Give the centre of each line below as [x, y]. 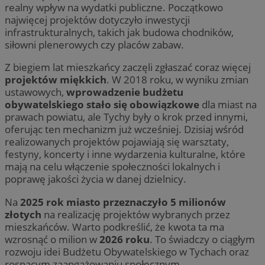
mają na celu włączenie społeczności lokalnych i [112, 167]
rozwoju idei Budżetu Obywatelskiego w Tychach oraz [127, 251]
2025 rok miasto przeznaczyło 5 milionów [123, 202]
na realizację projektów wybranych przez [136, 214]
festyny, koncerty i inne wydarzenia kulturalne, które [125, 154]
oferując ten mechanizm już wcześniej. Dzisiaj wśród [124, 130]
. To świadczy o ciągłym [202, 239]
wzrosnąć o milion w [52, 239]
